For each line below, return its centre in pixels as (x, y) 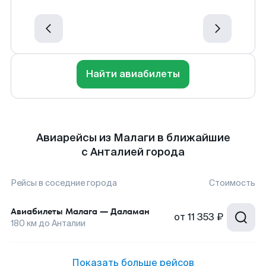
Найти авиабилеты (133, 74)
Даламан (130, 211)
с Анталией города (133, 152)
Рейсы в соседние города (64, 183)
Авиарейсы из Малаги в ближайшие (133, 138)
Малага (81, 211)
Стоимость (232, 183)
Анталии (69, 223)
